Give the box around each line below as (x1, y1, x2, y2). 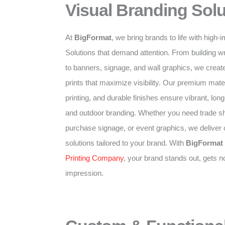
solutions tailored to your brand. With (65, 139, 186, 147)
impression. (65, 169, 103, 177)
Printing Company (65, 154, 124, 162)
